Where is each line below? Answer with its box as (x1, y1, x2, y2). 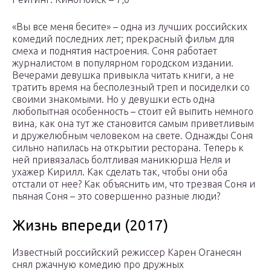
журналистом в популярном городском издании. (12, 57, 233, 69)
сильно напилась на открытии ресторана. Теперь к (12, 142, 244, 154)
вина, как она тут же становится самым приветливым (12, 118, 254, 129)
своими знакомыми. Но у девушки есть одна (12, 94, 215, 105)
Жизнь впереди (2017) (12, 217, 168, 234)
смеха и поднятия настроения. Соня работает (12, 45, 217, 57)
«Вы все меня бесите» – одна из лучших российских (12, 21, 247, 33)
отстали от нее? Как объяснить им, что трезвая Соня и (12, 178, 255, 190)
